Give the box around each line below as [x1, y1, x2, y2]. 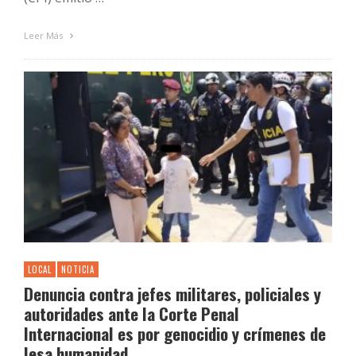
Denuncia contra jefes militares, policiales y [24, 281, 321, 307]
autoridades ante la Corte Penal [24, 301, 239, 327]
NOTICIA [61, 263, 95, 277]
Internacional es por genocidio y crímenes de [24, 321, 326, 346]
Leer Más [24, 29, 65, 42]
